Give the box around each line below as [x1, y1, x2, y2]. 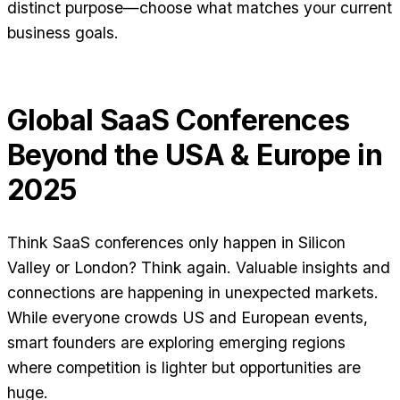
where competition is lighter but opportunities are [7, 358, 361, 378]
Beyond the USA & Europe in [7, 137, 383, 172]
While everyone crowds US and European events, [7, 308, 368, 328]
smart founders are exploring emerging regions [7, 333, 346, 353]
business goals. [7, 22, 119, 42]
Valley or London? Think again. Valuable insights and [7, 258, 390, 278]
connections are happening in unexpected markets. [7, 283, 379, 303]
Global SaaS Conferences [7, 102, 350, 137]
